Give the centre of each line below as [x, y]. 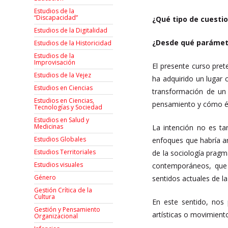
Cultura [45, 197]
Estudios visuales [59, 165]
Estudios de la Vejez [63, 75]
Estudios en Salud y [62, 120]
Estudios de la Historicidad [73, 43]
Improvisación [55, 63]
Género [45, 178]
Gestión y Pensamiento [67, 210]
